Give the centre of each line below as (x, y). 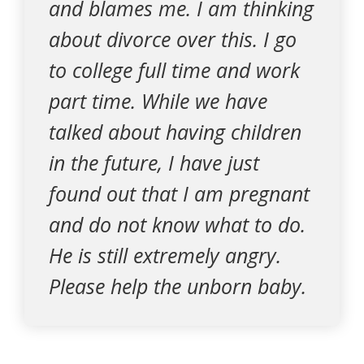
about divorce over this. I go (173, 39)
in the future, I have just (154, 162)
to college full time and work (174, 70)
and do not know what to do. (177, 224)
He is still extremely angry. (165, 255)
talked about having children (175, 132)
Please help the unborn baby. (178, 286)
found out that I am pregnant (179, 193)
